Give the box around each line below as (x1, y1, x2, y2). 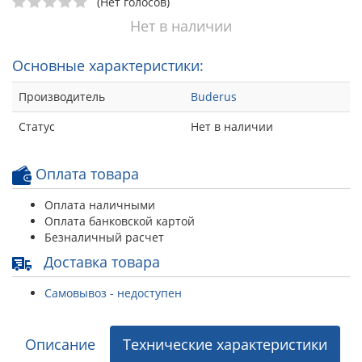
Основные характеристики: (12, 55, 204, 75)
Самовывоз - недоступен (44, 284, 182, 301)
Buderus (191, 88, 237, 104)
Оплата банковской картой (44, 213, 195, 229)
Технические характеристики (123, 334, 327, 354)
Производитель (19, 88, 105, 104)
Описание (25, 334, 95, 354)
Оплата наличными (44, 196, 155, 213)
